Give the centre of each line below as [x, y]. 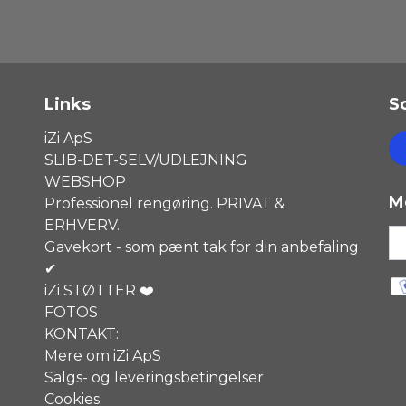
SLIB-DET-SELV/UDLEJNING [146, 159]
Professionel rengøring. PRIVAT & [164, 203]
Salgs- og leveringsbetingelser [154, 377]
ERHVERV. [82, 225]
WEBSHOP [85, 181]
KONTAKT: [82, 333]
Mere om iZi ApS [103, 355]
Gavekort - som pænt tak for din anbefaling [202, 246]
